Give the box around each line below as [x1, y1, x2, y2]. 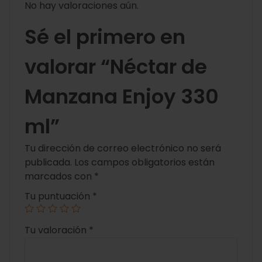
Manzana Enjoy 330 [25, 82, 219, 111]
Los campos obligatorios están [74, 156, 215, 170]
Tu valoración [25, 223, 89, 237]
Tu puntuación [25, 189, 92, 204]
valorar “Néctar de [25, 53, 207, 81]
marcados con [25, 170, 94, 184]
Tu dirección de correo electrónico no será [25, 142, 221, 156]
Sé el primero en [25, 23, 185, 51]
